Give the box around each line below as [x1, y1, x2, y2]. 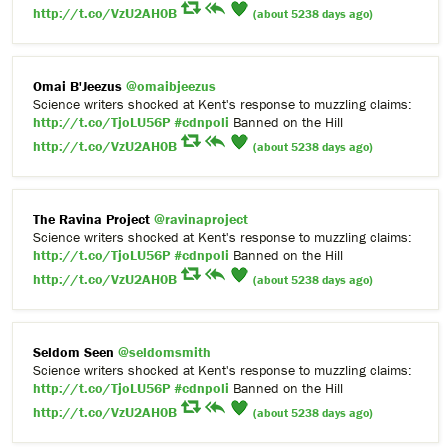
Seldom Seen [33, 343, 114, 362]
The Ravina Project [33, 210, 150, 229]
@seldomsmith [118, 343, 211, 362]
